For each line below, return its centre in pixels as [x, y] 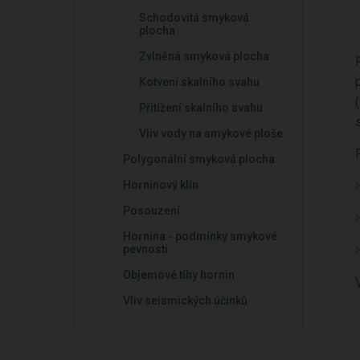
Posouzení [151, 211]
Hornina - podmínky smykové [200, 236]
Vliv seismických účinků [185, 301]
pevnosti [145, 249]
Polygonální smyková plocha [199, 159]
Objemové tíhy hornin [179, 275]
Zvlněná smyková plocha [204, 56]
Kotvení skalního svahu [199, 82]
